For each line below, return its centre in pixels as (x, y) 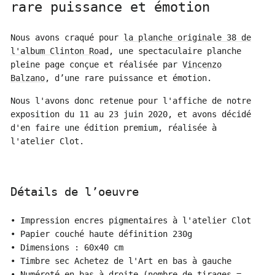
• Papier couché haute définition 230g (101, 234)
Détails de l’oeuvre (75, 192)
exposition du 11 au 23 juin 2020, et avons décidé (131, 114)
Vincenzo (202, 64)
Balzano (28, 78)
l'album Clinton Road (60, 51)
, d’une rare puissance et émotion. (128, 78)
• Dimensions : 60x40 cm (67, 247)
